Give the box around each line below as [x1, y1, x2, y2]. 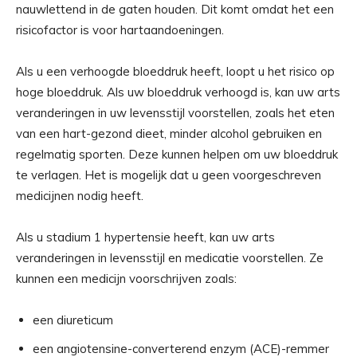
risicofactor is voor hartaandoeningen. [16, 22, 224, 38]
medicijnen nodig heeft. [16, 188, 143, 204]
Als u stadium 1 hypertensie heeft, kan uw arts [16, 229, 275, 245]
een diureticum [33, 312, 113, 328]
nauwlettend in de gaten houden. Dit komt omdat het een [16, 2, 334, 18]
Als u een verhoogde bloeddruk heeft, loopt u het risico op [16, 64, 335, 80]
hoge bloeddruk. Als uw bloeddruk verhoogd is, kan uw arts [16, 84, 340, 100]
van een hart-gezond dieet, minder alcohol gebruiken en [16, 126, 322, 142]
